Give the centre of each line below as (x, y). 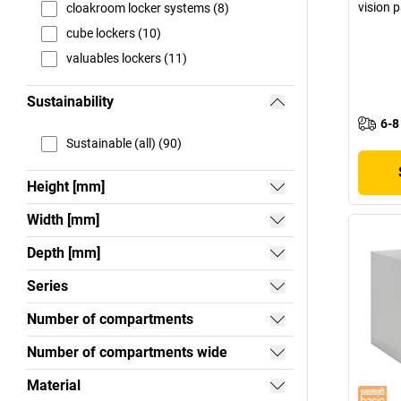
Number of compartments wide (127, 352)
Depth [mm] (64, 252)
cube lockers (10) (114, 34)
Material (54, 385)
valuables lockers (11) (127, 59)
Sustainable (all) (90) (124, 144)
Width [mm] (63, 219)
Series (47, 286)
